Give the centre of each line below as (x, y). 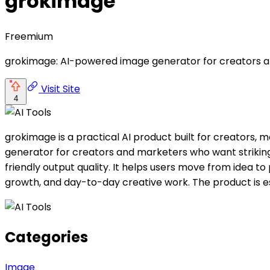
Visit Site (59, 89)
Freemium (29, 36)
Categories (46, 237)
